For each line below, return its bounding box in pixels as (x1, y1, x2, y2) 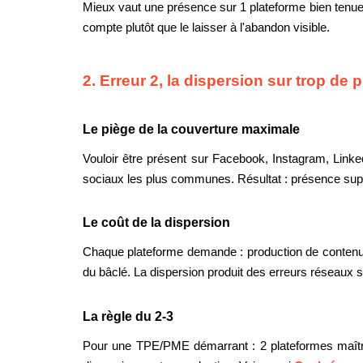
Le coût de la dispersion (83, 216, 230, 230)
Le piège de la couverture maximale (83, 122, 300, 136)
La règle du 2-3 (83, 310, 173, 324)
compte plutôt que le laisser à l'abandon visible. (83, 21, 330, 35)
